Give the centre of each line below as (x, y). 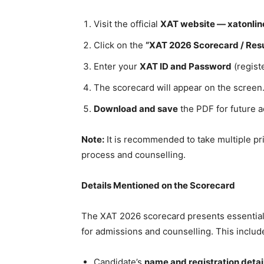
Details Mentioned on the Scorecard (158, 185)
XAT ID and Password (186, 66)
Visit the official (127, 24)
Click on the (120, 45)
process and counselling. (135, 154)
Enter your (117, 66)
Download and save (136, 108)
